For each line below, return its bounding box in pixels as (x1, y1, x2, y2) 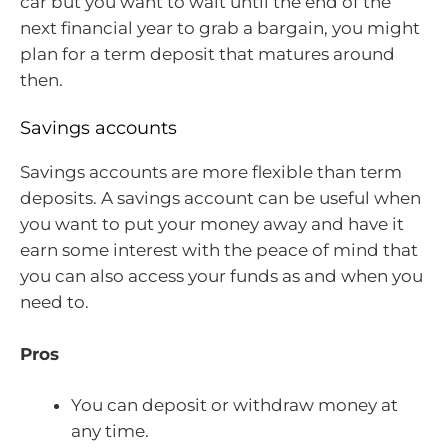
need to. (20, 292, 89, 313)
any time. (71, 421, 149, 442)
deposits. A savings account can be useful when (20, 188, 421, 209)
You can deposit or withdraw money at (71, 395, 398, 416)
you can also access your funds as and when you (20, 266, 423, 287)
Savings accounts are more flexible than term (20, 162, 402, 183)
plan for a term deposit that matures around (20, 43, 395, 64)
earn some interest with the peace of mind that (20, 240, 418, 261)
